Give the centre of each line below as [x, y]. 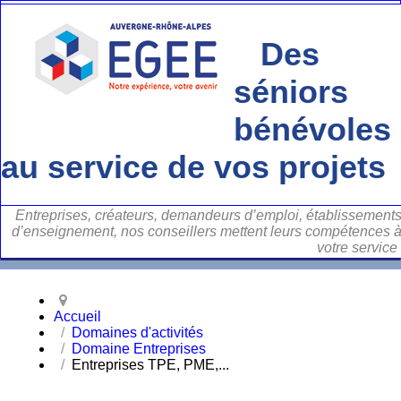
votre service [357, 247]
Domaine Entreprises [139, 349]
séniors [291, 92]
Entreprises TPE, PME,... [150, 365]
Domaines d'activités [137, 333]
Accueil [77, 316]
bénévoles [312, 129]
